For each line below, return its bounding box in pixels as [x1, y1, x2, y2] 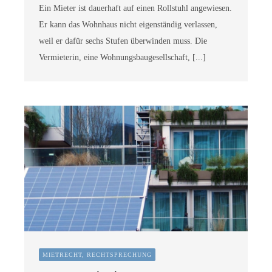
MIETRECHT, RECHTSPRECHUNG [42, 251, 152, 259]
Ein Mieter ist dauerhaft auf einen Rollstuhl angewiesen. [38, 3, 232, 13]
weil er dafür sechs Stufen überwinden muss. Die [38, 36, 207, 46]
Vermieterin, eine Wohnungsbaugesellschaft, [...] [38, 52, 206, 62]
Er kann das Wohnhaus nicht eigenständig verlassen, [38, 19, 217, 29]
